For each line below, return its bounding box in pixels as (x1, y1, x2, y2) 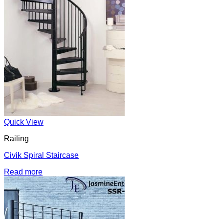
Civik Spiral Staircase (4, 151, 79, 159)
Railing (4, 134, 29, 143)
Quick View (4, 118, 44, 126)
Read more (4, 168, 43, 176)
